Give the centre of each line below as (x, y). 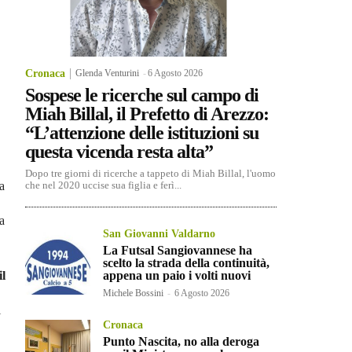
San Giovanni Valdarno (159, 234)
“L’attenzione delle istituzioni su (142, 133)
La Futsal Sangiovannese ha (178, 251)
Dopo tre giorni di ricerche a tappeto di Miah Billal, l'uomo (150, 174)
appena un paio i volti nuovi (177, 276)
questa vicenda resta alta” (119, 152)
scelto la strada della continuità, (187, 263)
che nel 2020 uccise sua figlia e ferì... (103, 185)
